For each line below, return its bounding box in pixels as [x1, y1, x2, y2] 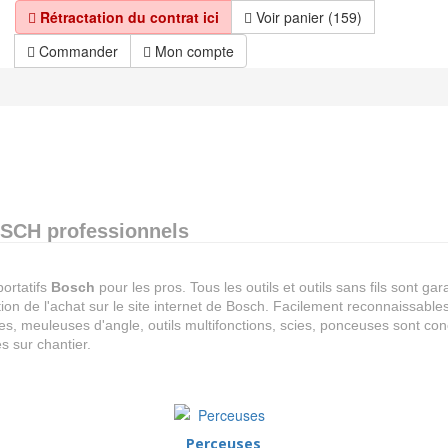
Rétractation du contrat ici [36, 7, 219, 27]
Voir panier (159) [252, 7, 362, 27]
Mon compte [151, 41, 234, 61]
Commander [35, 41, 118, 61]
